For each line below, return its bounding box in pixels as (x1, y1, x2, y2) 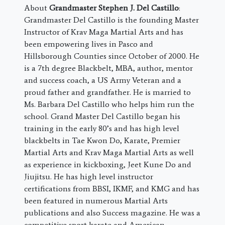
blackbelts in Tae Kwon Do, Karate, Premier (24, 136, 180, 145)
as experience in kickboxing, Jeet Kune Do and (24, 160, 191, 169)
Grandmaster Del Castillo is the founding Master (24, 15, 199, 25)
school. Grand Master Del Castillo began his (24, 111, 180, 121)
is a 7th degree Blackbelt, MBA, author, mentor (24, 63, 193, 73)
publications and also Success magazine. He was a (24, 208, 200, 217)
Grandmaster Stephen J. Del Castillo (49, 3, 179, 13)
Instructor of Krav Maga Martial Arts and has (24, 27, 183, 37)
